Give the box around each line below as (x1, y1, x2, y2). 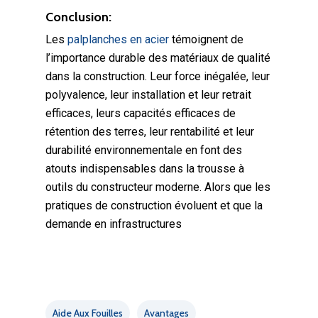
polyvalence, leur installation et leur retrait (45, 88, 251, 102)
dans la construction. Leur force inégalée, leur (45, 70, 270, 83)
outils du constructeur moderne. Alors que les (45, 180, 270, 194)
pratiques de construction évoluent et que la (45, 199, 263, 212)
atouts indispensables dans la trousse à (45, 162, 244, 175)
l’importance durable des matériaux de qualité (45, 51, 270, 65)
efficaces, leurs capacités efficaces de (45, 106, 236, 120)
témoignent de (169, 33, 243, 46)
